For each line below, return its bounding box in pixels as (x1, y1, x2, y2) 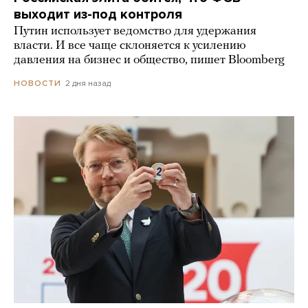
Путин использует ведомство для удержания (14, 24, 256, 38)
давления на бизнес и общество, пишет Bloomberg (14, 53, 285, 67)
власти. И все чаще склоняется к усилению (14, 38, 246, 52)
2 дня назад (65, 78, 111, 88)
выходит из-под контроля (14, 5, 182, 23)
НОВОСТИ (14, 78, 61, 89)
